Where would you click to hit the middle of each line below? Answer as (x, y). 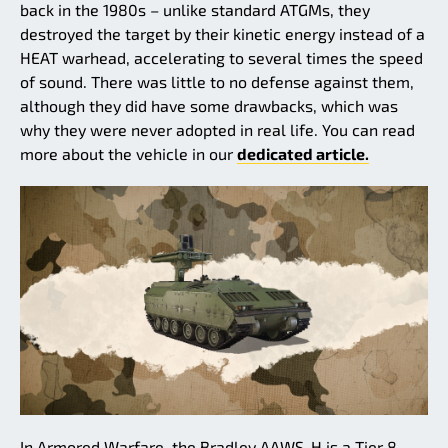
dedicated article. (303, 153)
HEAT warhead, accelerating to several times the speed (221, 57)
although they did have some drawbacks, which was (209, 105)
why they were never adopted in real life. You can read (217, 129)
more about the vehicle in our (128, 153)
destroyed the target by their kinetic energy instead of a (222, 33)
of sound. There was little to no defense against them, (217, 81)
